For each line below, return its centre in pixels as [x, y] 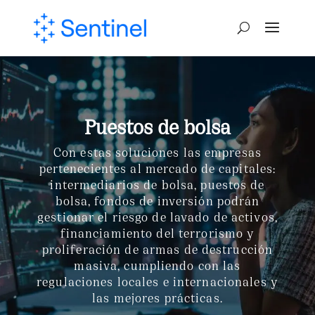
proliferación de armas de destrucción [157, 249]
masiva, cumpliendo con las [157, 265]
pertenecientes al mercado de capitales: [157, 168]
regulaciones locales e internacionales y [157, 281]
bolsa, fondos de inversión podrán [157, 200]
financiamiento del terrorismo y [157, 232]
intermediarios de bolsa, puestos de [157, 184]
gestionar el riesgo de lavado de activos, [157, 216]
